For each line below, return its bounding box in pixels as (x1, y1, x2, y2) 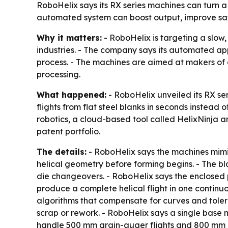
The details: (37, 147, 87, 157)
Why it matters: (37, 33, 102, 43)
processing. (37, 69, 80, 80)
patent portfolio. (37, 126, 100, 137)
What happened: (37, 90, 106, 100)
